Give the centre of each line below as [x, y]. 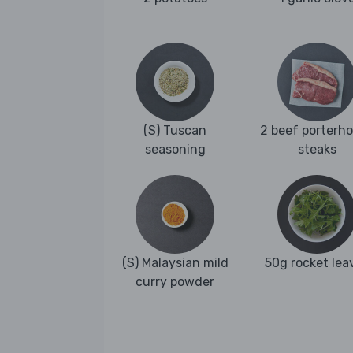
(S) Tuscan [175, 131]
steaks [317, 150]
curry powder [175, 282]
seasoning [175, 150]
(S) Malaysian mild [175, 263]
